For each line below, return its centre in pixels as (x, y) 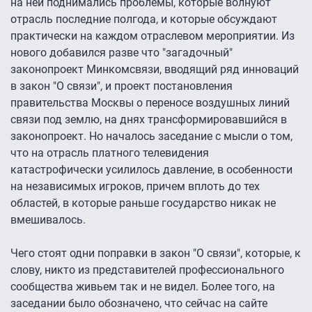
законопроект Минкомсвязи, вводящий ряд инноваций (155, 69)
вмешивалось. (48, 219)
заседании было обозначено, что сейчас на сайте (139, 303)
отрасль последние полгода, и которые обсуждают (144, 19)
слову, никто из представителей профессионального (147, 270)
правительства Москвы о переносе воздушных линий (150, 102)
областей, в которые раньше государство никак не (143, 203)
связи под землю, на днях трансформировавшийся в (149, 119)
